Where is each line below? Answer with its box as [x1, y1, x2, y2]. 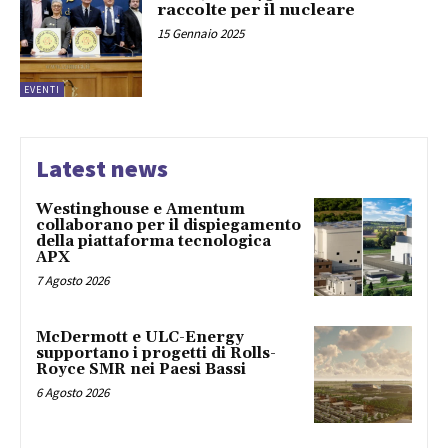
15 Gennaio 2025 [157, 25, 245, 43]
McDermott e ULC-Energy [36, 327, 244, 347]
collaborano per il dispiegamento [36, 215, 301, 235]
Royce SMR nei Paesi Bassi [36, 359, 246, 379]
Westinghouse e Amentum [36, 199, 245, 219]
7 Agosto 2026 [36, 271, 109, 289]
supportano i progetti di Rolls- [36, 343, 276, 363]
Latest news [36, 152, 168, 184]
